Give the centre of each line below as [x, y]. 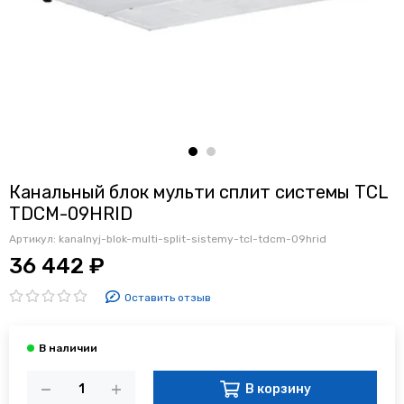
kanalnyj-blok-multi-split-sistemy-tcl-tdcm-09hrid [193, 239]
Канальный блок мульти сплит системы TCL [198, 192]
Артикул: [34, 239]
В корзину [278, 390]
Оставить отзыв [167, 297]
